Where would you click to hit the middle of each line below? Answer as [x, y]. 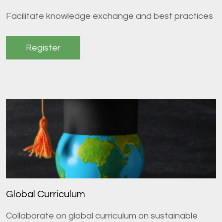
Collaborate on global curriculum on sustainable [102, 216]
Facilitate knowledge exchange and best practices [110, 16]
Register [43, 48]
